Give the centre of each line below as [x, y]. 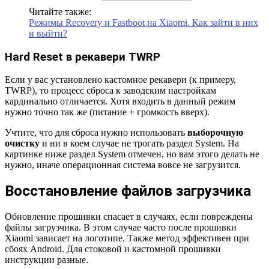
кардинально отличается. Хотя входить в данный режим [120, 101]
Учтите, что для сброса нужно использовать [96, 133]
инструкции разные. [47, 260]
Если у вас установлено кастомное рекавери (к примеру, [120, 80]
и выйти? [48, 34]
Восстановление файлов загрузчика [128, 191]
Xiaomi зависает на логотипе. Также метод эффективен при [127, 238]
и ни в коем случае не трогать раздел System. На [139, 144]
